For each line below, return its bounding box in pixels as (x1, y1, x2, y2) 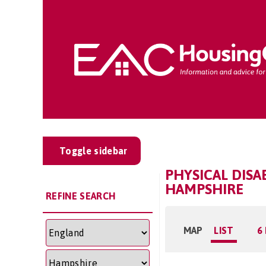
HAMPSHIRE (164, 181, 243, 197)
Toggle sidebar (59, 145, 128, 156)
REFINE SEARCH (46, 191, 116, 201)
